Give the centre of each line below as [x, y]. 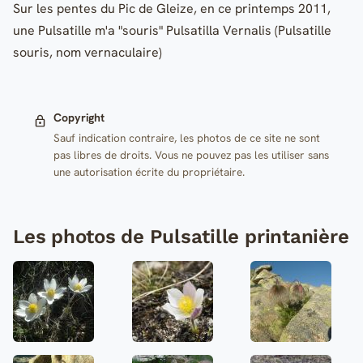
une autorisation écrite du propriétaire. [149, 171]
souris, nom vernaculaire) [88, 53]
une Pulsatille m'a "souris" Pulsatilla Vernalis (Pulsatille [172, 31]
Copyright [79, 117]
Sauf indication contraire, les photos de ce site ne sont [186, 137]
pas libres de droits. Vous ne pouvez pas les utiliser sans [191, 154]
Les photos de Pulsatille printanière [181, 237]
